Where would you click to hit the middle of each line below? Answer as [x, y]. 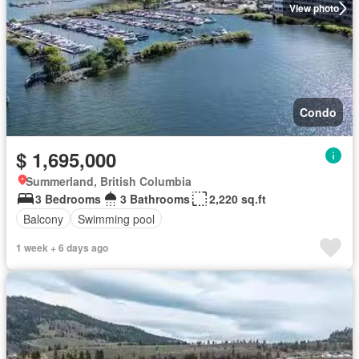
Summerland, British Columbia [109, 181]
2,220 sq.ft [238, 199]
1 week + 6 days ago [62, 248]
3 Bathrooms [155, 199]
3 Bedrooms [68, 199]
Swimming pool [116, 218]
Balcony [43, 218]
